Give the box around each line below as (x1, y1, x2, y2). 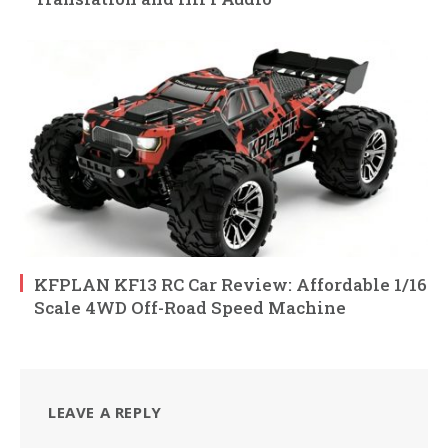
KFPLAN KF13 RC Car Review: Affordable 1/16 (34, 272, 427, 296)
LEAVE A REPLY (48, 401, 162, 422)
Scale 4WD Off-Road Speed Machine (34, 295, 346, 319)
